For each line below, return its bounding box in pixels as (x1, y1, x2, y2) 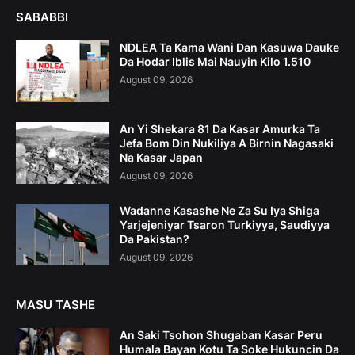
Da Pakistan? (120, 231, 189, 246)
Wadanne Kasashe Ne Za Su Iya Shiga (120, 203, 319, 217)
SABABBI (16, 9, 68, 25)
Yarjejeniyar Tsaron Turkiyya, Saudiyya (120, 217, 330, 231)
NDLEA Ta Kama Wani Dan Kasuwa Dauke (120, 40, 339, 54)
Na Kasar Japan (120, 150, 203, 164)
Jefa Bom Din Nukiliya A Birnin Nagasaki (120, 136, 334, 150)
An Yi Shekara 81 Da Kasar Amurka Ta (120, 121, 320, 136)
